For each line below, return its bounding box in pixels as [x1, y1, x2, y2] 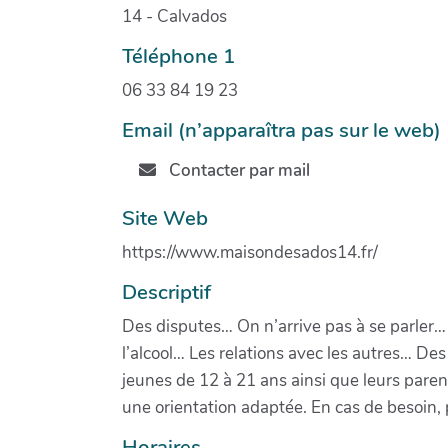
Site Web [122, 203, 208, 232]
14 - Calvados [122, 4, 227, 28]
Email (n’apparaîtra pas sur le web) [122, 115, 441, 144]
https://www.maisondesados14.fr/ [122, 240, 378, 264]
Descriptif [122, 277, 211, 306]
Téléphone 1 [122, 41, 235, 70]
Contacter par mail [164, 159, 310, 183]
